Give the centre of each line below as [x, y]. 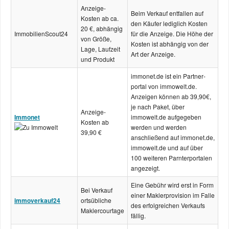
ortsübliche [96, 200]
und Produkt [98, 59]
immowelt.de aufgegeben [166, 117]
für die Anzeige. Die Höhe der [172, 33]
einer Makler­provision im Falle [173, 195]
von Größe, [96, 39]
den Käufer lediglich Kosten [169, 23]
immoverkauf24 [37, 200]
